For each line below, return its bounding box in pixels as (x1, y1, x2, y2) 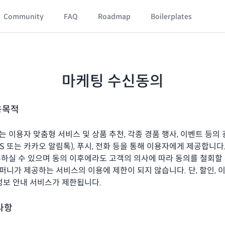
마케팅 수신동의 (61, 72, 164, 90)
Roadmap (98, 12, 131, 21)
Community (4, 12, 44, 21)
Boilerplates (151, 12, 192, 21)
